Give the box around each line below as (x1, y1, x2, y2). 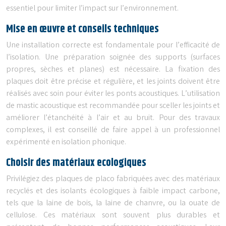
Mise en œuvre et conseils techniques (6, 21, 159, 37)
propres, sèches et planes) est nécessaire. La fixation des (6, 64, 220, 76)
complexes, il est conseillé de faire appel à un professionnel (6, 124, 220, 136)
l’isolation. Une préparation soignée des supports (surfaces (6, 51, 220, 64)
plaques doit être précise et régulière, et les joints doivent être (6, 76, 220, 88)
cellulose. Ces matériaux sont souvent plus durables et (6, 209, 220, 221)
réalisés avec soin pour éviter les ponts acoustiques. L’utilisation (6, 88, 220, 100)
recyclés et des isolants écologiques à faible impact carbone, (6, 185, 220, 197)
